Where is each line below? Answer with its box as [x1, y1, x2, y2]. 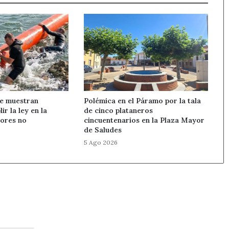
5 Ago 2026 [84, 139, 118, 147]
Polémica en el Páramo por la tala [84, 96, 201, 106]
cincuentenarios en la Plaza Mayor [84, 116, 205, 125]
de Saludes [84, 125, 122, 135]
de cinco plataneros [84, 106, 153, 116]
